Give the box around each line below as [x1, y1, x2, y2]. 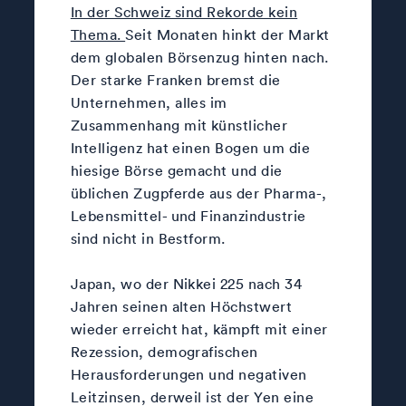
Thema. [70, 24, 126, 43]
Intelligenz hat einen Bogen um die [70, 138, 311, 157]
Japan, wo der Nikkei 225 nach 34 [70, 274, 303, 293]
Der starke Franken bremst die [70, 70, 281, 89]
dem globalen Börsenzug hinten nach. [70, 47, 329, 66]
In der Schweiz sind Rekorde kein [70, 2, 298, 21]
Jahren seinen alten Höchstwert [70, 296, 293, 315]
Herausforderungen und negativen [70, 364, 307, 383]
